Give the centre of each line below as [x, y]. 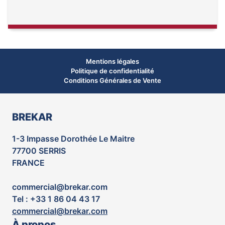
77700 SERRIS [39, 151]
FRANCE [28, 163]
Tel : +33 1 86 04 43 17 [56, 199]
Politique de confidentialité [113, 71]
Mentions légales [113, 61]
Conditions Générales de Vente [113, 80]
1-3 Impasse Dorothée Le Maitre [73, 139]
